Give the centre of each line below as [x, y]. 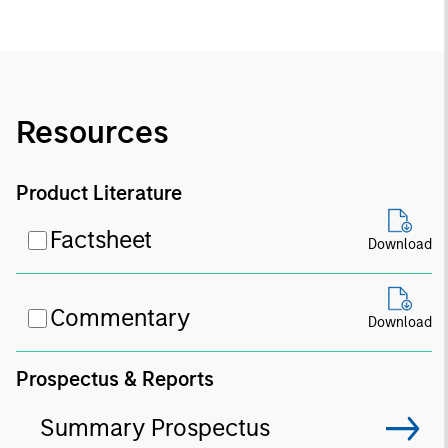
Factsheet [101, 240]
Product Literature [99, 192]
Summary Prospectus [155, 428]
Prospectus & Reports [115, 378]
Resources [92, 131]
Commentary [120, 318]
